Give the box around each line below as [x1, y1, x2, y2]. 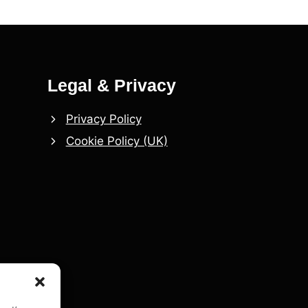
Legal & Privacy [47, 76, 176, 95]
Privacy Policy [65, 112, 142, 126]
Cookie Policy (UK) [65, 134, 168, 148]
